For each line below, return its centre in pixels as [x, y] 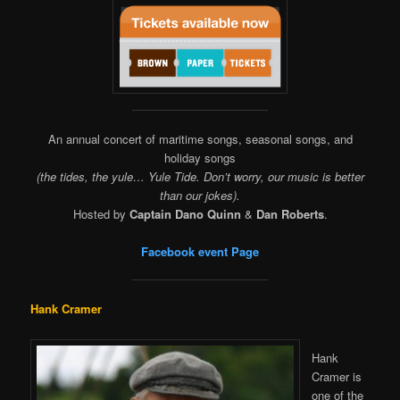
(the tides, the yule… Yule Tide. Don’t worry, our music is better [200, 176]
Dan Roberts [290, 213]
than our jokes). [200, 195]
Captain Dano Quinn [185, 213]
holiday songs [200, 157]
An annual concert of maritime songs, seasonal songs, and [200, 138]
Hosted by [101, 213]
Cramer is [337, 377]
